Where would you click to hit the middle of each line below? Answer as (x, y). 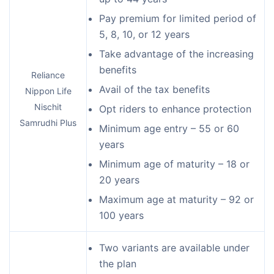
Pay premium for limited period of (178, 18)
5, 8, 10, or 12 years (144, 34)
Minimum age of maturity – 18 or (174, 164)
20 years (119, 180)
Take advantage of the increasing (176, 54)
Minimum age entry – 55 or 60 (169, 128)
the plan (118, 263)
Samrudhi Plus (48, 122)
